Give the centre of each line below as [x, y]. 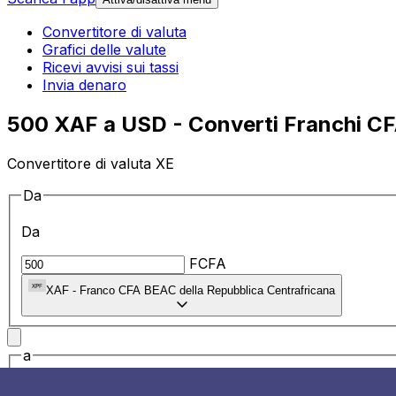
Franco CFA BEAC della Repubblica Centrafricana [207, 291]
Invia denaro [84, 85]
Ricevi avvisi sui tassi [110, 68]
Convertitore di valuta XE [91, 163]
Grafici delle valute [104, 50]
